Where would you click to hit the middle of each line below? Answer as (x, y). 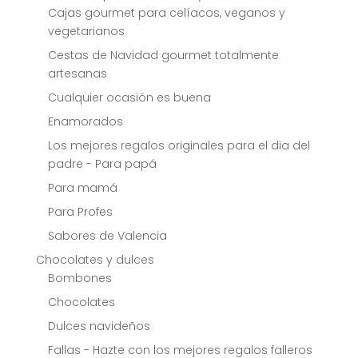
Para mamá (82, 188)
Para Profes (80, 212)
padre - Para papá (102, 164)
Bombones (80, 278)
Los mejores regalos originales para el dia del (179, 146)
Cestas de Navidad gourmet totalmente (163, 56)
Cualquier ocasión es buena (129, 98)
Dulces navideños (99, 326)
